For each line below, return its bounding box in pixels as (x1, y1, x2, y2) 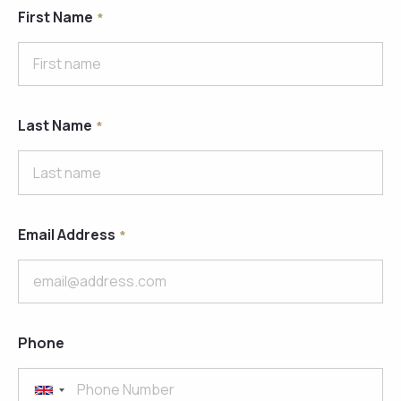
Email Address (18, 224, 115, 244)
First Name (18, 7, 93, 27)
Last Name (18, 115, 92, 136)
